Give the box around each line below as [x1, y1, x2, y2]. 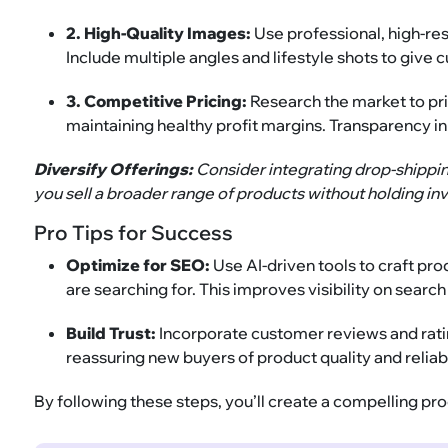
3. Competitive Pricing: [66, 91, 248, 112]
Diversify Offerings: [34, 159, 194, 180]
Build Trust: [66, 323, 160, 344]
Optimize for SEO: [66, 255, 214, 276]
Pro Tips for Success [34, 220, 234, 246]
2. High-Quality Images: [66, 23, 255, 44]
